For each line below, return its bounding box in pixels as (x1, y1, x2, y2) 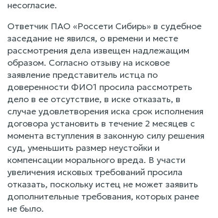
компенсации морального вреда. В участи (7, 154, 185, 165)
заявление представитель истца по (7, 69, 158, 80)
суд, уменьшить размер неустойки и (7, 142, 160, 153)
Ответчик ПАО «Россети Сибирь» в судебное (7, 20, 201, 32)
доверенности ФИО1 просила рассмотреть (7, 81, 192, 92)
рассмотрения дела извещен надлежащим (7, 44, 189, 56)
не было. (7, 202, 44, 214)
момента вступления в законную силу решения (7, 129, 204, 141)
